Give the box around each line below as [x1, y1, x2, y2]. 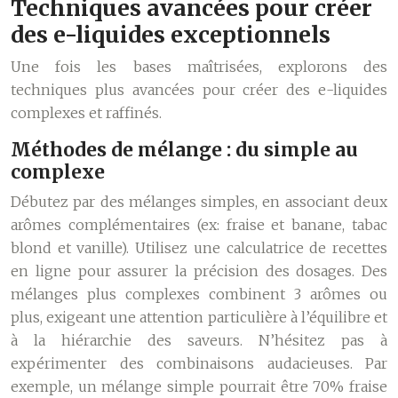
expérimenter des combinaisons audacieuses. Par [11, 354, 387, 372]
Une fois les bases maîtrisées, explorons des [11, 58, 387, 76]
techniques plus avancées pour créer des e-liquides [11, 81, 387, 99]
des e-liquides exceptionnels [11, 20, 330, 49]
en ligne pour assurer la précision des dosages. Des [11, 262, 387, 280]
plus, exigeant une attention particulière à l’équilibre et [11, 308, 387, 326]
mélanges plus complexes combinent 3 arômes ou [11, 285, 387, 303]
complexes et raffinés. [11, 104, 162, 122]
